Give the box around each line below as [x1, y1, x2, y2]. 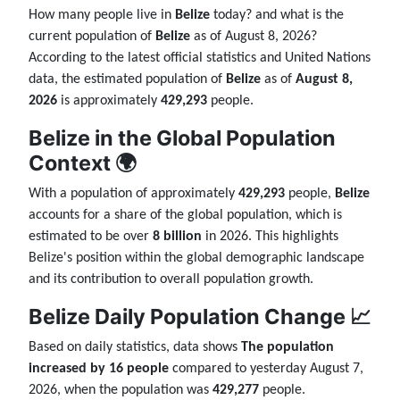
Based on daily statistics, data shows [29, 340, 241, 355]
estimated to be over [29, 229, 153, 245]
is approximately [57, 94, 161, 109]
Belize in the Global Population [29, 125, 336, 152]
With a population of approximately [29, 187, 238, 202]
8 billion [153, 229, 202, 245]
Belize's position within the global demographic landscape [29, 251, 364, 266]
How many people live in [29, 8, 175, 23]
